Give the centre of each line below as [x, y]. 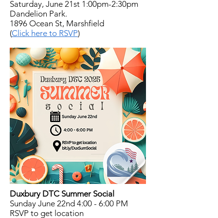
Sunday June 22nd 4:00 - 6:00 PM [69, 203]
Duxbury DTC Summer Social [62, 194]
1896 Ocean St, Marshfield [57, 23]
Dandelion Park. [39, 14]
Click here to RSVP [45, 33]
